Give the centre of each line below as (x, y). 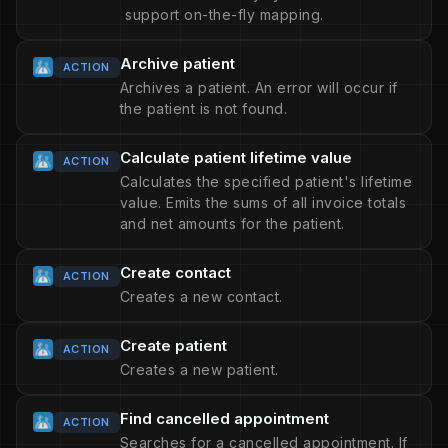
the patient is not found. (203, 108)
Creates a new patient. (199, 369)
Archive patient (177, 63)
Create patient (173, 345)
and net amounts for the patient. (232, 223)
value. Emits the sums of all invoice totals (263, 202)
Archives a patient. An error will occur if (258, 87)
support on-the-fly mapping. (224, 14)
